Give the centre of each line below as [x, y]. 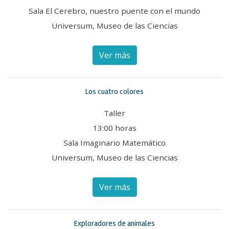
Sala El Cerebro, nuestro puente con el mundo [114, 10]
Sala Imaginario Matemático [114, 142]
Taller [114, 113]
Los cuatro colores [114, 91]
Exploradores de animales [114, 223]
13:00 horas [114, 128]
